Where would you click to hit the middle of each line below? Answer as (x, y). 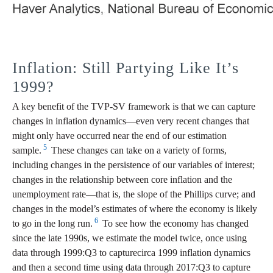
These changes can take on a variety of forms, (138, 151)
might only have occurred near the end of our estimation (119, 136)
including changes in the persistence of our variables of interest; (133, 165)
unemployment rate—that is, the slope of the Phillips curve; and (134, 194)
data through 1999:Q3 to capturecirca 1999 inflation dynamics (131, 253)
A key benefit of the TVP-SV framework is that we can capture (134, 107)
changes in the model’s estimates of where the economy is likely (135, 209)
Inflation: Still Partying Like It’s (126, 68)
